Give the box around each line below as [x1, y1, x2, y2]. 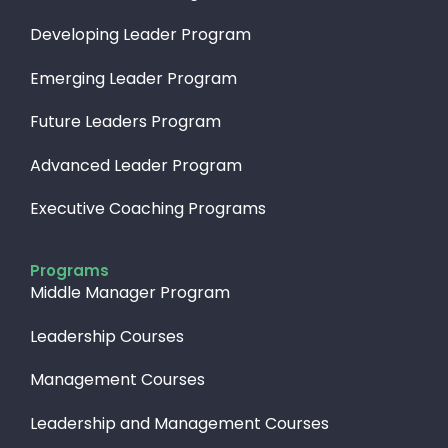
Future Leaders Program [30, 110, 221, 134]
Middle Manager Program [30, 281, 230, 305]
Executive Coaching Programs [30, 197, 266, 221]
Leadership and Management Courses [30, 411, 329, 435]
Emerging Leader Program [30, 66, 237, 90]
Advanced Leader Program [30, 153, 242, 177]
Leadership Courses [30, 324, 184, 348]
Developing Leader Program [30, 23, 251, 47]
